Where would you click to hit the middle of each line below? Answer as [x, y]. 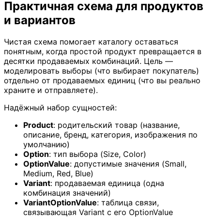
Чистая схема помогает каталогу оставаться [91, 42]
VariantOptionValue [60, 203]
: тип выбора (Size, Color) [98, 154]
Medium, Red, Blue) [58, 174]
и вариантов [40, 20]
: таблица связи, [128, 203]
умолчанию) [46, 145]
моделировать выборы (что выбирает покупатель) [101, 71]
